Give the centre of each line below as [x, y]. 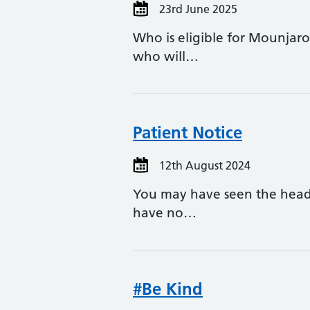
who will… [166, 56]
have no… [165, 213]
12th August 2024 [203, 165]
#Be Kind [168, 289]
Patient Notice [188, 133]
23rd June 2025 [197, 9]
